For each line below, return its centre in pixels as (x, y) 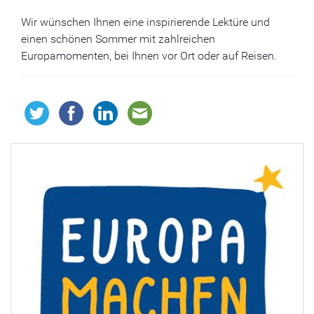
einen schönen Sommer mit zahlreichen (118, 39)
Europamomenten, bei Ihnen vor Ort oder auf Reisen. (149, 56)
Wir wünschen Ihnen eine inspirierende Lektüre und (145, 22)
